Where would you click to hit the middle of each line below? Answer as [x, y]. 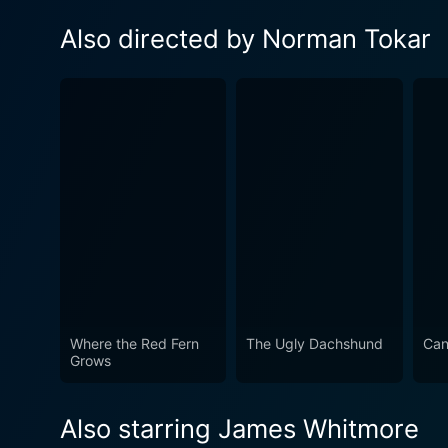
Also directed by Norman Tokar [245, 38]
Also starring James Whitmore [239, 429]
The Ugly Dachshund [315, 344]
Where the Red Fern [134, 344]
